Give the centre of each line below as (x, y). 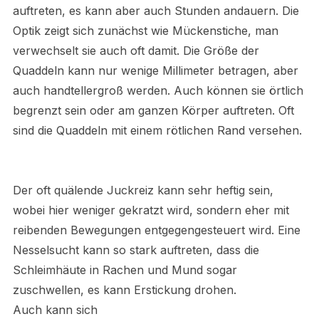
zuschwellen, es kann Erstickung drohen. (124, 289)
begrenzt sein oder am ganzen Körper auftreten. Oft (153, 110)
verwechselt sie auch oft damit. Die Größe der (136, 50)
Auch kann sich (55, 309)
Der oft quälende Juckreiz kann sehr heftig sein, (143, 190)
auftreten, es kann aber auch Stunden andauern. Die (156, 10)
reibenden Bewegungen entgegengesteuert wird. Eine (156, 230)
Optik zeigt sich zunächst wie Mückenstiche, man (145, 30)
